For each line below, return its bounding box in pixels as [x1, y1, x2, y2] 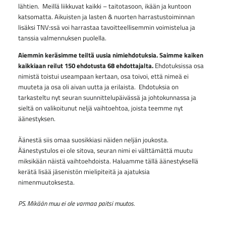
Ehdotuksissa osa [154, 61, 204, 71]
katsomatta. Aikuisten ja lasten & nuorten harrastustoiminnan [18, 12, 195, 22]
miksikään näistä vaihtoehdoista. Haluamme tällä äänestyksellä [18, 156, 198, 166]
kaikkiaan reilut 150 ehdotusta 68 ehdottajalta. [18, 61, 155, 71]
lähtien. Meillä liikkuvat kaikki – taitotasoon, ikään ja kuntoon [18, 1, 191, 12]
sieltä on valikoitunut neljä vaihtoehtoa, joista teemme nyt [18, 103, 183, 114]
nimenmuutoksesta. [18, 177, 76, 188]
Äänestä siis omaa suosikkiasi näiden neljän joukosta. [18, 135, 168, 145]
